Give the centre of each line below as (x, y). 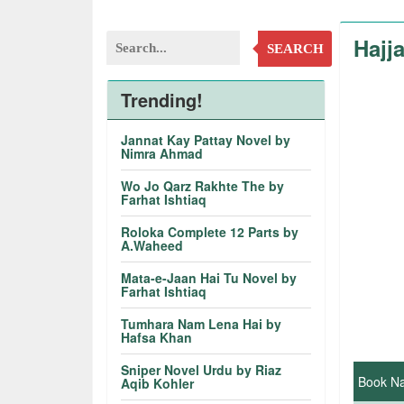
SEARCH (295, 49)
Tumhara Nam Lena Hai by (202, 324)
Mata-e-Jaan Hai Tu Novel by (209, 278)
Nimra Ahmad (162, 153)
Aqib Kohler (158, 383)
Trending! (162, 100)
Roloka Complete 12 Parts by (210, 232)
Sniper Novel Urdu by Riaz (202, 370)
